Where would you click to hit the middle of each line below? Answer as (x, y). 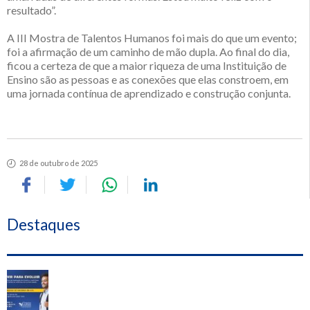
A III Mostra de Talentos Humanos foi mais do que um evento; (152, 37)
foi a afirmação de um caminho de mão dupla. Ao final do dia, (148, 51)
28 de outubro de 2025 (58, 163)
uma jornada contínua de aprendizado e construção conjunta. (149, 93)
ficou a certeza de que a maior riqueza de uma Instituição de (147, 65)
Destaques (44, 225)
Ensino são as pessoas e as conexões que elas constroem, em (148, 79)
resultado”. (31, 10)
